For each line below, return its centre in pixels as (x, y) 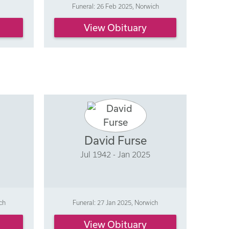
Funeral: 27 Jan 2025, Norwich (116, 203)
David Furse (115, 140)
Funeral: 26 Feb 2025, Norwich (115, 6)
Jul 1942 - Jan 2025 (116, 154)
